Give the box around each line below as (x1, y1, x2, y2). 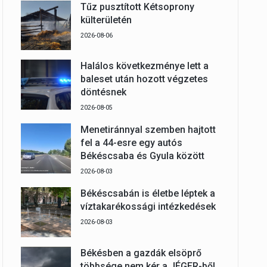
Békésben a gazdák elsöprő (80, 247, 201, 259)
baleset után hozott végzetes (80, 73, 208, 85)
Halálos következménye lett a (80, 60, 209, 72)
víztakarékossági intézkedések (80, 201, 216, 213)
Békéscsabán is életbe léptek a (80, 188, 215, 200)
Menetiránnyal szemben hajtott (80, 124, 216, 136)
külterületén (80, 14, 132, 26)
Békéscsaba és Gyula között (80, 150, 204, 162)
